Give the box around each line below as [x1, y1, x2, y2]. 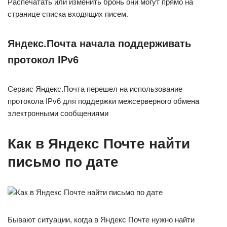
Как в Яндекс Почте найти [8, 136, 190, 152]
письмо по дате [8, 154, 119, 170]
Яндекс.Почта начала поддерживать [8, 38, 191, 49]
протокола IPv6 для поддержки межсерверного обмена [8, 97, 199, 105]
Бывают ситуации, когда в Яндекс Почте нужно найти [8, 215, 195, 224]
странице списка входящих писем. [8, 10, 128, 18]
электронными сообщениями [8, 109, 108, 118]
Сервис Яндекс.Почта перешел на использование [8, 85, 182, 93]
